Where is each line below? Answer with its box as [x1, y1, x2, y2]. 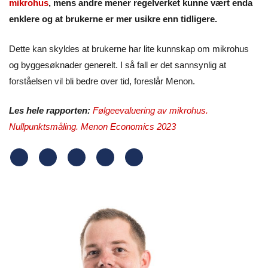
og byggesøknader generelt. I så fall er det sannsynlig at [9, 59, 226, 70]
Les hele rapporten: [9, 105, 90, 116]
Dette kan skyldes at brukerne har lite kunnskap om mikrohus [9, 43, 249, 54]
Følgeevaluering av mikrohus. [93, 105, 208, 116]
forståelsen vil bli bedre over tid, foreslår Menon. [9, 75, 195, 86]
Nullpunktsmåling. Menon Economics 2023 [9, 121, 176, 132]
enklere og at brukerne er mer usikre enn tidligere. [9, 14, 217, 25]
